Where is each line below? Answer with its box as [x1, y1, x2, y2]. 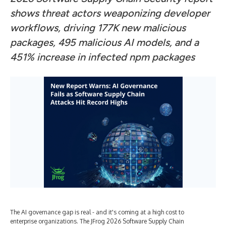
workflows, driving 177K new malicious [10, 22, 186, 34]
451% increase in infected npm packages [10, 51, 195, 63]
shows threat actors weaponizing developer [10, 7, 210, 19]
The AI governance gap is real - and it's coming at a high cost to [10, 208, 184, 216]
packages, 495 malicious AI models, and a [10, 36, 199, 48]
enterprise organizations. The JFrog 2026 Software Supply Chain [10, 217, 184, 225]
